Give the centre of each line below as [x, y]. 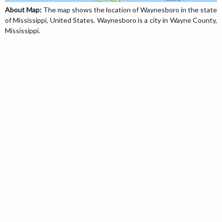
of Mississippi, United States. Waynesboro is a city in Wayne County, [111, 20]
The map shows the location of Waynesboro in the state [129, 9]
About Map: [23, 9]
